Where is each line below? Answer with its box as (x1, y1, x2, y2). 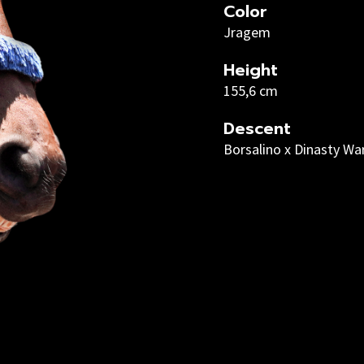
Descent (223, 116, 291, 141)
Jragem (223, 23, 271, 41)
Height (223, 58, 278, 82)
